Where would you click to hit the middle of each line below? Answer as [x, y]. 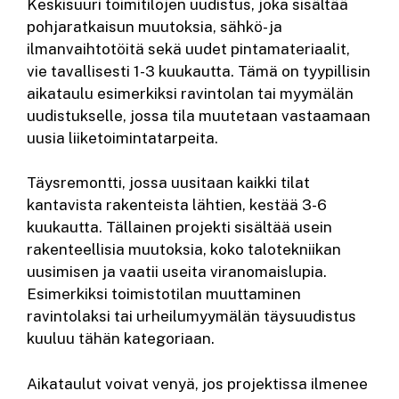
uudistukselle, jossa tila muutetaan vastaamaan [199, 115]
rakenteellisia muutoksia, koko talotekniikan [184, 250]
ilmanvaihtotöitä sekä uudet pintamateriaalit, [188, 49]
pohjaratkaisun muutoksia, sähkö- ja [155, 26]
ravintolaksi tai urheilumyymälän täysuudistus [191, 317]
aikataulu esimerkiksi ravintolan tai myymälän [190, 93]
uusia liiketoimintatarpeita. [122, 138]
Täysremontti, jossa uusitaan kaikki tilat [168, 183]
